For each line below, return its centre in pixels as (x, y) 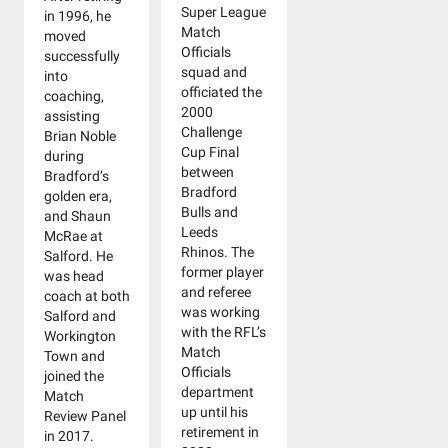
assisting (72, 116)
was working (221, 312)
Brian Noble (80, 136)
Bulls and (210, 212)
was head (74, 276)
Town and (74, 356)
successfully (82, 56)
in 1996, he (77, 16)
